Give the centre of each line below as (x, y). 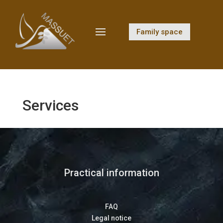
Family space (159, 32)
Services (50, 106)
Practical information (111, 173)
